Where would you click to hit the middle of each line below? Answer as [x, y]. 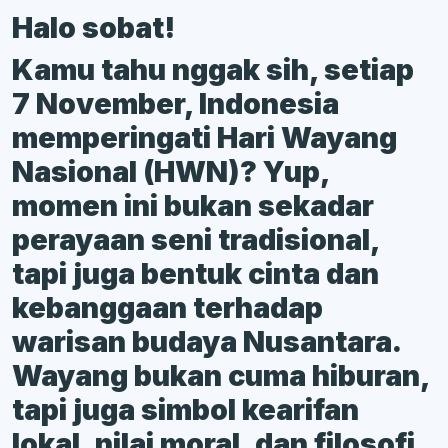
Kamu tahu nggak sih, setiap [213, 69]
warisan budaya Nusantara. [206, 341]
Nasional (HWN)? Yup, [170, 171]
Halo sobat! [96, 27]
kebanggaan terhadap [167, 307]
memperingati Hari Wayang [204, 137]
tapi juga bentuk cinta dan [195, 273]
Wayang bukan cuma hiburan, [220, 375]
